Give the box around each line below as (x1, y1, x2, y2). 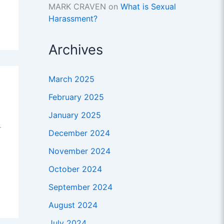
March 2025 (48, 74, 94, 84)
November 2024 (48, 146, 110, 156)
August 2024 (48, 200, 97, 210)
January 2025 (48, 110, 101, 120)
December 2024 (48, 128, 110, 138)
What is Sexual (120, 1, 176, 12)
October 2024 (48, 164, 102, 174)
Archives (48, 41, 103, 58)
